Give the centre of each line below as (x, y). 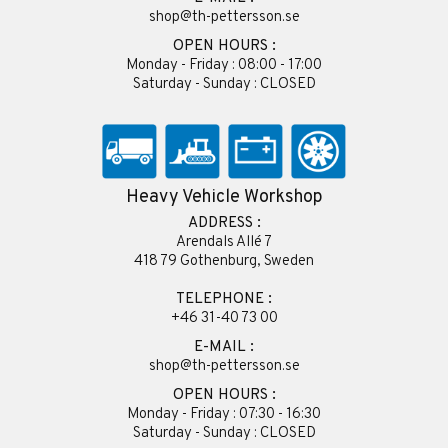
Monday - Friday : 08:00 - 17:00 (224, 65)
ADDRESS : (224, 223)
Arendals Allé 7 (224, 242)
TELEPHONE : (224, 299)
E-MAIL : (224, 347)
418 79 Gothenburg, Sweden (224, 261)
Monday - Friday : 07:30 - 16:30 (224, 414)
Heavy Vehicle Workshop (224, 197)
